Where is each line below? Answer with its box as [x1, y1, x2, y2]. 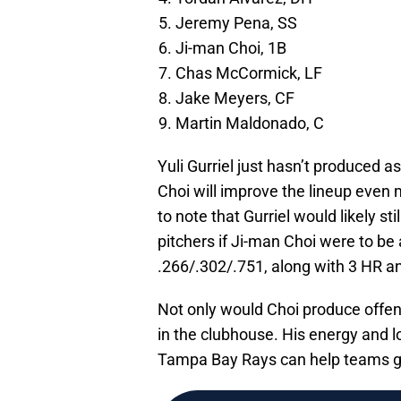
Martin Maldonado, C [175, 114, 324, 133]
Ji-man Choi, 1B [175, 38, 286, 58]
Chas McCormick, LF [175, 64, 322, 83]
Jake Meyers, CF [175, 89, 294, 108]
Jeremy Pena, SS [175, 13, 297, 33]
